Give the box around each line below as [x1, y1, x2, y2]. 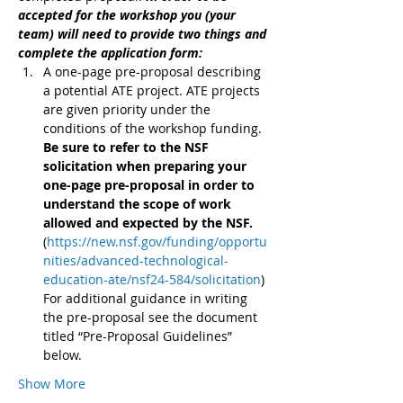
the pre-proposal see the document [43, 309, 261, 326]
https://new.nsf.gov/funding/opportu [47, 233, 267, 250]
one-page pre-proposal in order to [43, 176, 258, 193]
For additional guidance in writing [43, 290, 251, 307]
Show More [18, 375, 85, 392]
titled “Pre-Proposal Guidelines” [43, 327, 236, 345]
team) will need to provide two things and [18, 25, 270, 42]
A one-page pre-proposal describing [43, 63, 264, 80]
